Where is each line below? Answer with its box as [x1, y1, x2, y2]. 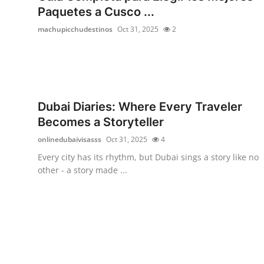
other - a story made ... [38, 164, 127, 176]
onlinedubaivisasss [38, 134, 101, 144]
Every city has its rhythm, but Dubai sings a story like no [38, 151, 259, 163]
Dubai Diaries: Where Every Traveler [38, 99, 242, 114]
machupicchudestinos [38, 24, 113, 34]
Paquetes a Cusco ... [38, 4, 154, 19]
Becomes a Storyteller [38, 114, 164, 129]
